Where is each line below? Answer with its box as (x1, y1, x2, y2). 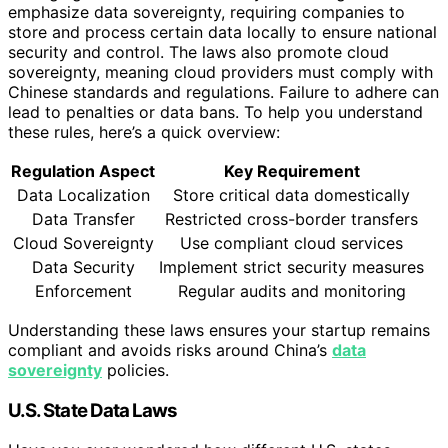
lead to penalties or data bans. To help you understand (8, 101, 423, 122)
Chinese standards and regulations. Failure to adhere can (8, 81, 439, 102)
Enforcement (34, 280, 132, 301)
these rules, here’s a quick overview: (8, 121, 280, 142)
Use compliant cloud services (180, 232, 403, 253)
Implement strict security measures (159, 256, 424, 277)
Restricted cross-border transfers (165, 208, 418, 229)
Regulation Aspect (11, 160, 155, 181)
